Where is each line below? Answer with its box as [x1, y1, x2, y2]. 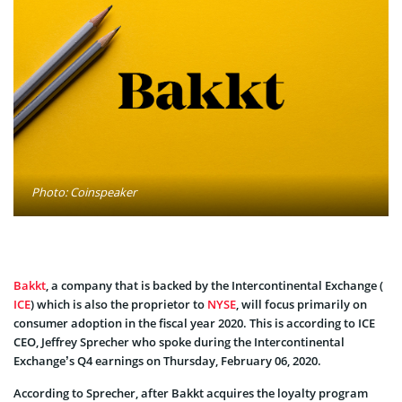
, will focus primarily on [236, 295, 367, 312]
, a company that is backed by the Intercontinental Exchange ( [46, 276, 383, 293]
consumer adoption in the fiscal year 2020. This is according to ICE [13, 314, 375, 331]
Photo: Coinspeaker [31, 183, 136, 200]
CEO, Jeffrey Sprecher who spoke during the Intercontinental [13, 333, 345, 350]
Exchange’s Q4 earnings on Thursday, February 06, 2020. [13, 352, 321, 369]
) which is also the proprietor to [31, 295, 207, 312]
